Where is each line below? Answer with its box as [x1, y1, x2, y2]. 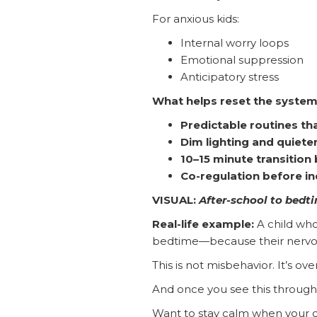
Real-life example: [151, 217, 254, 231]
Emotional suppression [180, 52, 304, 67]
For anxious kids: [151, 11, 239, 25]
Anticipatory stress [180, 69, 279, 83]
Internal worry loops [180, 35, 289, 50]
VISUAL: [151, 192, 199, 207]
